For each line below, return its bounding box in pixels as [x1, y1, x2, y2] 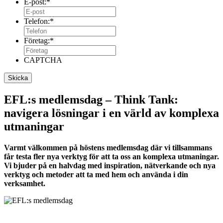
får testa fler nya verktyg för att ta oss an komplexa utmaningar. [4, 152, 219, 161]
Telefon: [24, 16, 50, 25]
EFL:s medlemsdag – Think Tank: [4, 93, 178, 106]
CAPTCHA [24, 55, 62, 64]
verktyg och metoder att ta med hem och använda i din [4, 170, 188, 179]
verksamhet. [4, 179, 45, 188]
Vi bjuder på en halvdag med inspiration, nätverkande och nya [4, 161, 216, 170]
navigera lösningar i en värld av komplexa [4, 106, 219, 119]
